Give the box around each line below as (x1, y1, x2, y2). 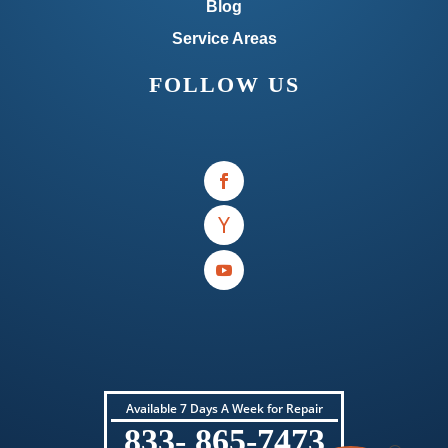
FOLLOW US (148, 71, 300, 97)
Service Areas (171, 29, 277, 47)
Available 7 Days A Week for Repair (125, 400, 323, 418)
